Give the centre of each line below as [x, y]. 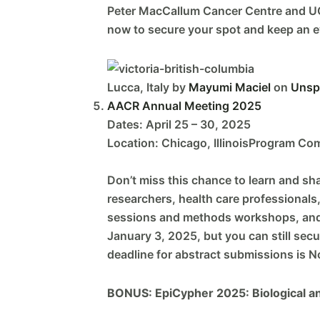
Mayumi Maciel [230, 87]
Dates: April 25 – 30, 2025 [179, 125]
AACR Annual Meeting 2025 [184, 106]
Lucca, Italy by [148, 87]
